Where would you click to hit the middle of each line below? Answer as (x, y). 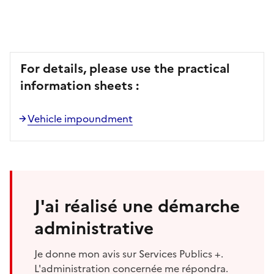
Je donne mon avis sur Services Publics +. (129, 254)
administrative (94, 228)
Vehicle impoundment (80, 118)
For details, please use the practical (125, 68)
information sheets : (80, 85)
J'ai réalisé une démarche (137, 206)
